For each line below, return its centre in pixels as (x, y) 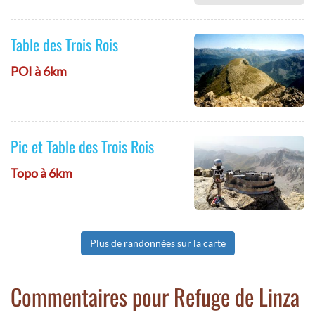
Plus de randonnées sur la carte (157, 243)
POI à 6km (39, 71)
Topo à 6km (41, 173)
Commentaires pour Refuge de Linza (155, 296)
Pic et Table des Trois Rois (82, 147)
